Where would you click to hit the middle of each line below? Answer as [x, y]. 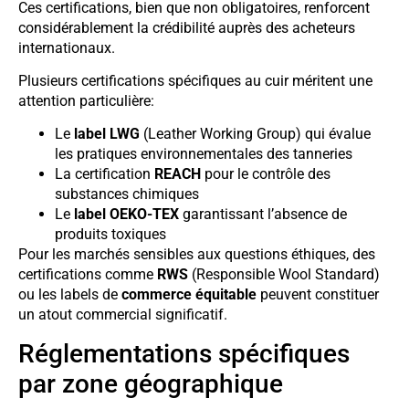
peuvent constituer [318, 295]
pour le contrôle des [266, 174]
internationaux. [67, 47]
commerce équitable [189, 295]
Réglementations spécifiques [184, 353]
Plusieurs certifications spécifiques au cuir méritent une [195, 81]
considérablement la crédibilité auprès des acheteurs [187, 27]
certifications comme [88, 275]
